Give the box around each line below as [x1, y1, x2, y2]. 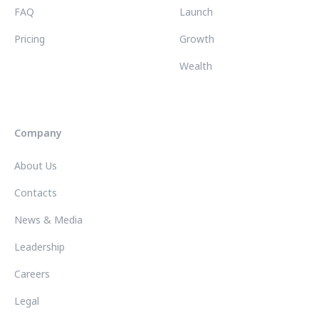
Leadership [14, 240, 65, 254]
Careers [14, 267, 50, 281]
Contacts [14, 186, 57, 200]
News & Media [14, 213, 83, 227]
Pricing [14, 32, 45, 46]
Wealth [179, 59, 212, 73]
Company [14, 126, 62, 140]
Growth [179, 32, 214, 46]
